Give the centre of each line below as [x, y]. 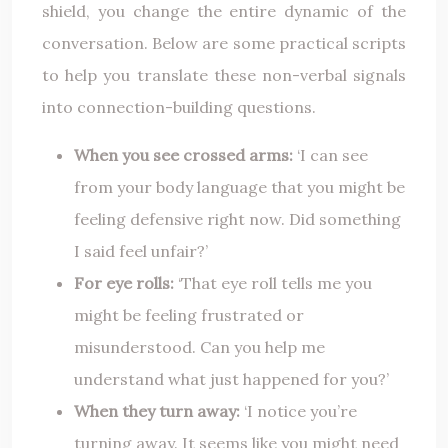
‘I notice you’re [298, 411]
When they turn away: [157, 411]
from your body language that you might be [239, 187]
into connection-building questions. [179, 107]
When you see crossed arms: [183, 155]
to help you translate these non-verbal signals [224, 75]
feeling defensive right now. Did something [237, 219]
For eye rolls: [124, 283]
